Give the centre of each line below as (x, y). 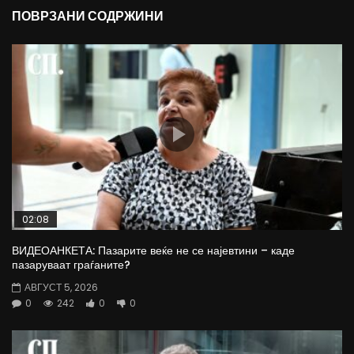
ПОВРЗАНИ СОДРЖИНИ (88, 17)
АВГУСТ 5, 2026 (61, 287)
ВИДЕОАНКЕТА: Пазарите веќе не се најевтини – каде (153, 250)
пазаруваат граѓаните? (71, 264)
